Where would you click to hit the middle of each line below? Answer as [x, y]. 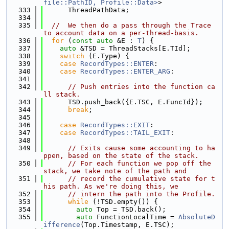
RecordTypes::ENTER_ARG [125, 71]
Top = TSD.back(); [129, 209]
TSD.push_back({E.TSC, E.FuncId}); [123, 102]
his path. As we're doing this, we [111, 186]
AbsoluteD [197, 217]
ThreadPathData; [86, 10]
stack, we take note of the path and [115, 171]
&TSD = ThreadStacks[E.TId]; [133, 48]
